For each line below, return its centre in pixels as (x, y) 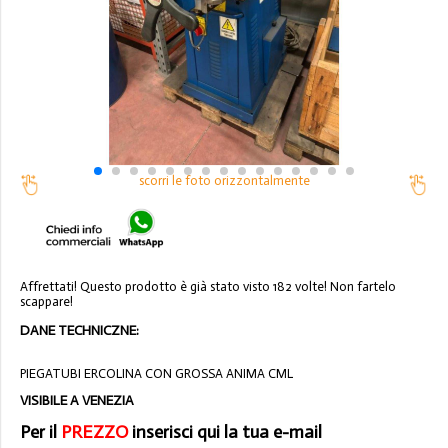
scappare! (46, 302)
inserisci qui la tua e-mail (225, 432)
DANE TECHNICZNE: (79, 331)
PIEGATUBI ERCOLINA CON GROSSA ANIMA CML (156, 373)
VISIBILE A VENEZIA (77, 401)
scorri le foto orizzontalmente (224, 181)
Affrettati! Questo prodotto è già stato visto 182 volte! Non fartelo (208, 287)
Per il (40, 432)
